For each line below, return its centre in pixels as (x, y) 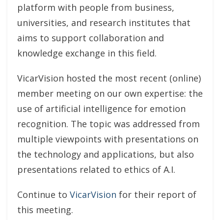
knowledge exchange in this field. (87, 53)
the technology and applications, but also (106, 154)
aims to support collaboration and (91, 38)
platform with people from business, (96, 7)
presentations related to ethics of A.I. (96, 169)
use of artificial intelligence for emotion (101, 109)
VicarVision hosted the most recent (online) (109, 78)
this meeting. (45, 210)
